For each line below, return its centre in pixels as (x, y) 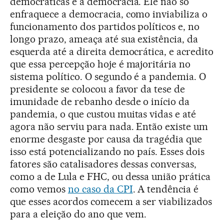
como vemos (39, 189)
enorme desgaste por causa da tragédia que (106, 139)
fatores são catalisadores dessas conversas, (103, 164)
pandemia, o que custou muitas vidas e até (103, 114)
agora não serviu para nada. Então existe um (109, 127)
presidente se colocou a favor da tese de (98, 89)
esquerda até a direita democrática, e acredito (112, 52)
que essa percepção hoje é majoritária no (100, 64)
